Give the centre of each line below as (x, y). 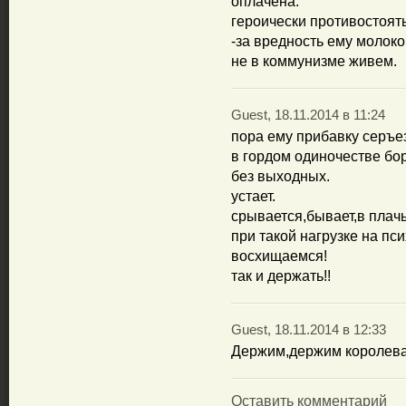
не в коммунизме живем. (314, 61)
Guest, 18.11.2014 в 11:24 (308, 115)
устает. (253, 196)
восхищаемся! (279, 256)
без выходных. (280, 176)
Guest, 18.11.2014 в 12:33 (309, 330)
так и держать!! (281, 276)
